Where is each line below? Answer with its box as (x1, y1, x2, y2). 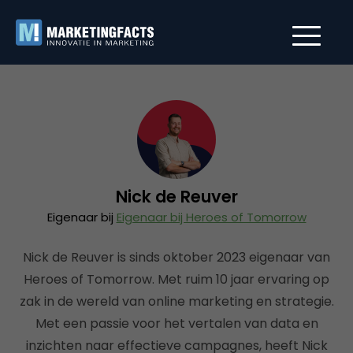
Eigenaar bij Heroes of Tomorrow (116, 209, 307, 225)
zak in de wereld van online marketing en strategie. (19, 292, 334, 310)
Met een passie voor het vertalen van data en (35, 314, 318, 333)
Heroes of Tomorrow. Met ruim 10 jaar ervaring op (24, 270, 329, 288)
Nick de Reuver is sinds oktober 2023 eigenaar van (23, 248, 330, 266)
